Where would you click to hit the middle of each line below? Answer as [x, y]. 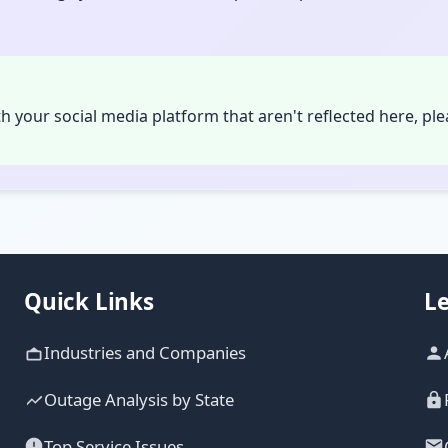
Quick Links [89, 302]
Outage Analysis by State [139, 400]
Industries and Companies [145, 353]
